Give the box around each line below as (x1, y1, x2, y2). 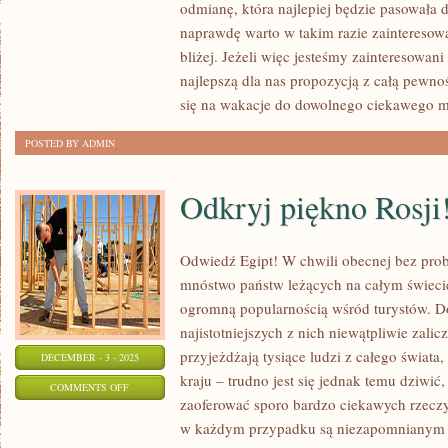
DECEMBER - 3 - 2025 (41, 350, 139, 364)
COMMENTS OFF (50, 380, 130, 394)
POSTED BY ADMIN (25, 136, 115, 150)
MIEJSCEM (128, 39, 179, 53)
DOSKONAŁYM (128, 14, 198, 28)
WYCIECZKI (128, 114, 183, 128)
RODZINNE (128, 89, 179, 103)
